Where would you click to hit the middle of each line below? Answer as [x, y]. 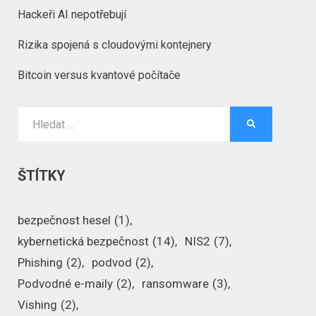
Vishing [38, 305]
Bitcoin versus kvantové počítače [99, 75]
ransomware [176, 284]
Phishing [41, 262]
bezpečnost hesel [65, 220]
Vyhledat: [40, 115]
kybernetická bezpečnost [84, 241]
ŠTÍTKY [42, 176]
